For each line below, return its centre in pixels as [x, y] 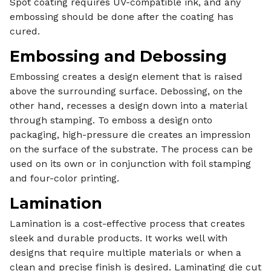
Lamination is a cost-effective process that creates [127, 223]
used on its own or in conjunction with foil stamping [130, 163]
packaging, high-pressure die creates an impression [130, 134]
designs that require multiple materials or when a [126, 252]
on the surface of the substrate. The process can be [131, 149]
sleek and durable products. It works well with [119, 238]
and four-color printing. [64, 178]
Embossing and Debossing [118, 56]
